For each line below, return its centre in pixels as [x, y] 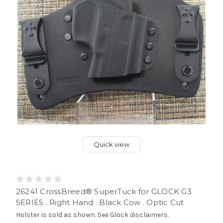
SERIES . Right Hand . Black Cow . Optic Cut [100, 202]
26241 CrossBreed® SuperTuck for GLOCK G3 [104, 191]
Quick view [111, 144]
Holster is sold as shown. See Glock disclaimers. [92, 215]
